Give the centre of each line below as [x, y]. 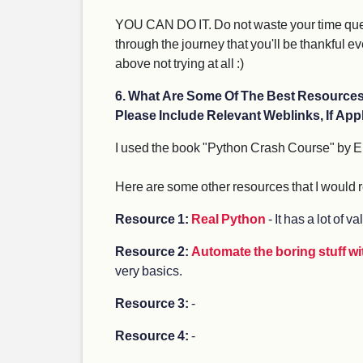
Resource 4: [153, 335]
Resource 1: [153, 218]
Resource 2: [153, 251]
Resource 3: [153, 303]
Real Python [228, 218]
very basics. [149, 270]
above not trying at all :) [179, 63]
